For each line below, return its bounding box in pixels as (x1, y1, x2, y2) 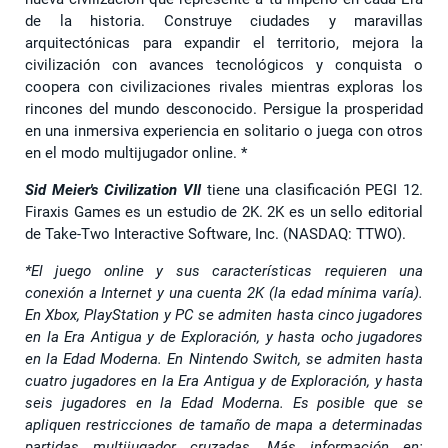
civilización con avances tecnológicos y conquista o (25, 55, 423, 74)
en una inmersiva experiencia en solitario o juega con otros (25, 121, 423, 140)
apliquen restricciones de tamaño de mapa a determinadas (25, 415, 423, 434)
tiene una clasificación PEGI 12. (206, 180, 423, 199)
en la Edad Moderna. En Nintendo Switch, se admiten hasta (25, 349, 423, 368)
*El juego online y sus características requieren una (25, 261, 423, 280)
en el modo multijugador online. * (25, 143, 247, 162)
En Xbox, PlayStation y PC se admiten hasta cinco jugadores (25, 305, 423, 324)
